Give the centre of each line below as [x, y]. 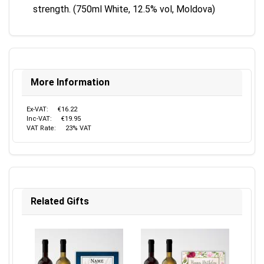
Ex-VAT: [37, 109]
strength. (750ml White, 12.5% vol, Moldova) [124, 9]
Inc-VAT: [39, 119]
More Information [70, 82]
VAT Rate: [41, 128]
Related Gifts [60, 201]
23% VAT [78, 128]
